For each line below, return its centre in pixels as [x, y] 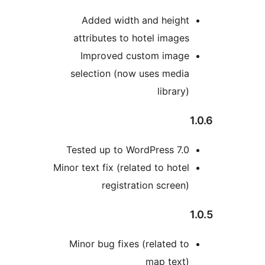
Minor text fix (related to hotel [193, 168]
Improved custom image [206, 56]
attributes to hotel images [203, 38]
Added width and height [207, 20]
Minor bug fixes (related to [201, 244]
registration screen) [217, 185]
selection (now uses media [201, 74]
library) [245, 91]
